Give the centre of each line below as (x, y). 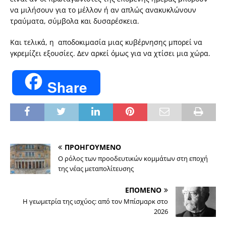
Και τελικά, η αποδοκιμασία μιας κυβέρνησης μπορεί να (106, 42)
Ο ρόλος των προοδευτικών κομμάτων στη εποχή (133, 158)
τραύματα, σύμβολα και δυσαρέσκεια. (75, 21)
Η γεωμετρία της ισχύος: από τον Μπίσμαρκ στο (95, 201)
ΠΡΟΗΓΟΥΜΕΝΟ (93, 147)
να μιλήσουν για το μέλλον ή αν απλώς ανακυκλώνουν (103, 10)
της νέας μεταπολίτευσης (97, 168)
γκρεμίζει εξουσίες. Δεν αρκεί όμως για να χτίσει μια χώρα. (110, 53)
